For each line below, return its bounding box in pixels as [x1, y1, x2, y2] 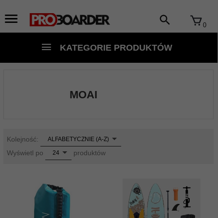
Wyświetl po [7, 149, 45, 157]
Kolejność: [7, 135, 40, 144]
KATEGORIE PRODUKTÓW [57, 43, 172, 53]
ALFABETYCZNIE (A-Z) [48, 136, 109, 143]
